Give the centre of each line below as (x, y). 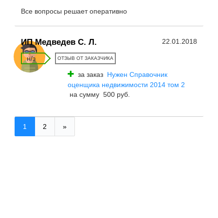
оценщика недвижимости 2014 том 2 (126, 85)
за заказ (91, 74)
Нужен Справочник (137, 74)
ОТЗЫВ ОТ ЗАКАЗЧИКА (85, 58)
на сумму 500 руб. (99, 94)
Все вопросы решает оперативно (74, 11)
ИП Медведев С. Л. (59, 42)
